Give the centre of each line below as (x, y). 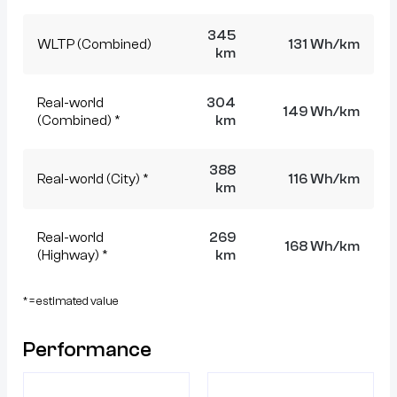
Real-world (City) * (93, 179)
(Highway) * (73, 255)
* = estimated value (71, 300)
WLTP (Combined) (94, 44)
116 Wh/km (324, 179)
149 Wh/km (321, 111)
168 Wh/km (322, 246)
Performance (87, 349)
